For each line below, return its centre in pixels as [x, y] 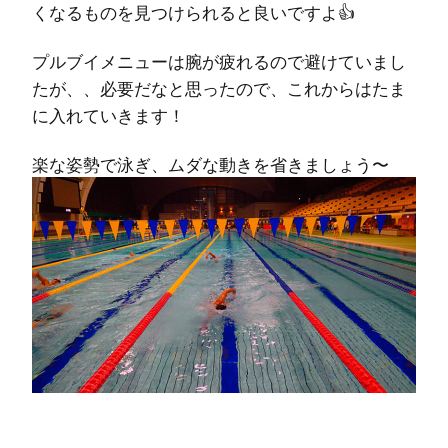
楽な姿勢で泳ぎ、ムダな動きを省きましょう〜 [210, 164]
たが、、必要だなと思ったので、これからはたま [219, 88]
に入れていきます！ [108, 115]
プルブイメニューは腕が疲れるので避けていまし [219, 61]
